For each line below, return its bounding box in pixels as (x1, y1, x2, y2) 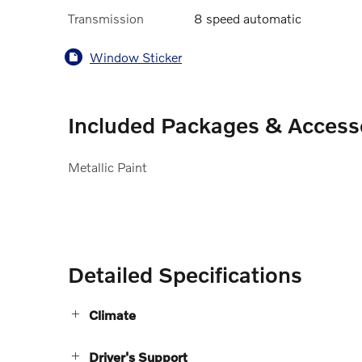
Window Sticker (90, 48, 182, 65)
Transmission (68, 11, 144, 27)
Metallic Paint (68, 159, 147, 175)
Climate (89, 307, 136, 323)
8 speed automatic (194, 11, 301, 27)
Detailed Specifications (68, 262, 302, 288)
